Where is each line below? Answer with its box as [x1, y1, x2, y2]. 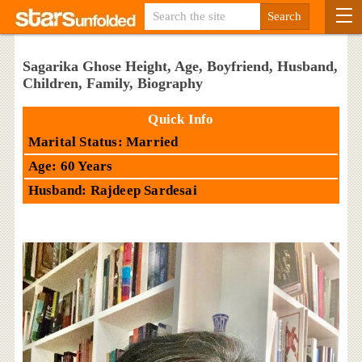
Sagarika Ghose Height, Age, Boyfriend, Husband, [22, 58, 338, 74]
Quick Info [148, 111, 214, 127]
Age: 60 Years [27, 158, 113, 174]
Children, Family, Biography [22, 75, 203, 91]
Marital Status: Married [27, 133, 179, 149]
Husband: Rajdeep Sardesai [27, 182, 197, 198]
